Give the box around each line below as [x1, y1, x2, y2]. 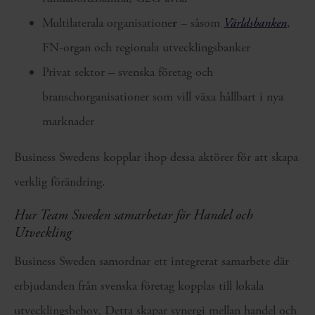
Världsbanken [224, 15, 287, 31]
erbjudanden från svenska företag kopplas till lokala [14, 278, 264, 294]
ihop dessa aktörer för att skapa [141, 149, 298, 165]
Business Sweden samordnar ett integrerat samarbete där [14, 253, 289, 269]
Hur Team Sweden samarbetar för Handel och [14, 207, 253, 224]
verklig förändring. [14, 174, 105, 190]
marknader [42, 113, 94, 129]
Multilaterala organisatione [42, 15, 172, 31]
